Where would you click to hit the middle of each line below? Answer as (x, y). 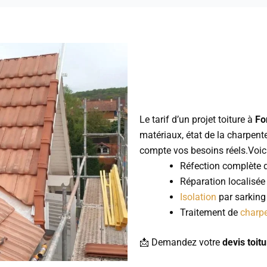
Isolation (198, 197)
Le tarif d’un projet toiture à (197, 119)
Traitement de (210, 212)
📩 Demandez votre (181, 242)
